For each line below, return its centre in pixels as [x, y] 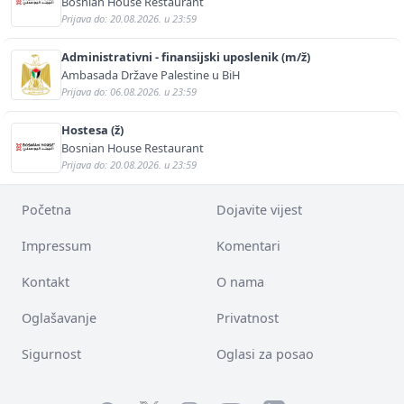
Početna [46, 209]
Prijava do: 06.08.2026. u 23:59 [129, 91]
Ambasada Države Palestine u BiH [151, 74]
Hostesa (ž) [92, 129]
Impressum [56, 245]
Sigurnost [51, 353]
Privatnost [248, 317]
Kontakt [46, 281]
